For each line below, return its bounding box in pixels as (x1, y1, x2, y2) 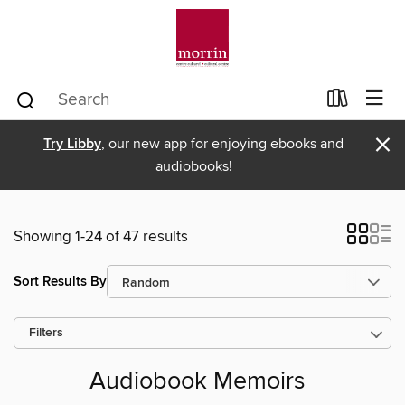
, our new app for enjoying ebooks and (101, 135, 344, 153)
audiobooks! (155, 157, 232, 175)
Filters (29, 325, 63, 341)
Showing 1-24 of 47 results (14, 227, 188, 247)
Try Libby (43, 135, 101, 154)
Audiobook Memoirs (89, 367, 306, 398)
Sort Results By (14, 272, 107, 290)
